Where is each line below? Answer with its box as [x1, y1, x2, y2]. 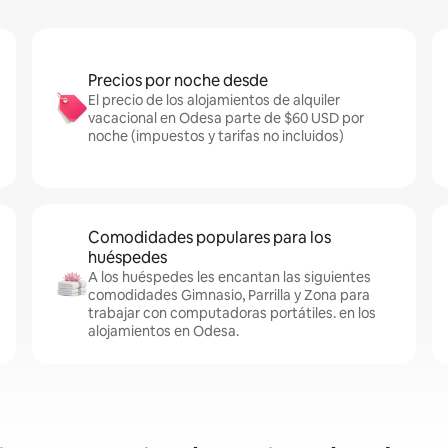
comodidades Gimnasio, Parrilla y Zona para [88, 286, 370, 304]
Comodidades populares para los [88, 227, 331, 248]
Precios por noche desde [88, 70, 268, 91]
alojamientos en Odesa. [88, 322, 239, 340]
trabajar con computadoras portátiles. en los [88, 304, 376, 322]
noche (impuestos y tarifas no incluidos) [88, 127, 344, 145]
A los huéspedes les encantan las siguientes [88, 268, 371, 286]
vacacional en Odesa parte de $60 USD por [88, 109, 364, 127]
